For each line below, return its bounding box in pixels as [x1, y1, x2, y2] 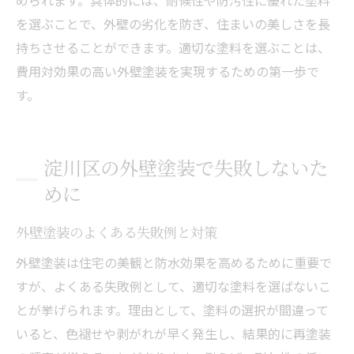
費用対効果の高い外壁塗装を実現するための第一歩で [16, 61, 319, 81]
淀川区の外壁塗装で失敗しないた [43, 153, 328, 181]
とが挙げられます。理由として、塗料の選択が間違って [16, 299, 329, 319]
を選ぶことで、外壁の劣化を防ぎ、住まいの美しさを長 [16, 13, 330, 33]
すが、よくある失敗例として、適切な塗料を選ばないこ [16, 276, 331, 296]
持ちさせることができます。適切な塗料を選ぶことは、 [16, 37, 330, 57]
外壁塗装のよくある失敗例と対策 [16, 221, 217, 242]
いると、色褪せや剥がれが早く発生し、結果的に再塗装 [16, 323, 331, 343]
